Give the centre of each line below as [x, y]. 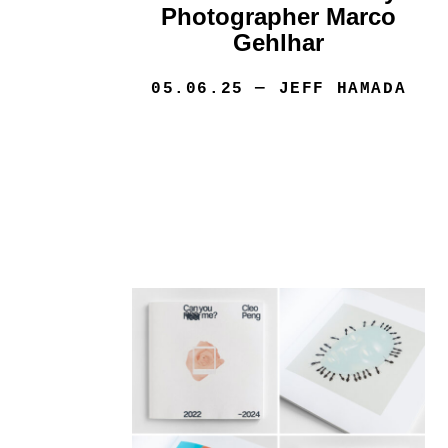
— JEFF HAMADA [325, 89]
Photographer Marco [279, 17]
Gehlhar [279, 43]
